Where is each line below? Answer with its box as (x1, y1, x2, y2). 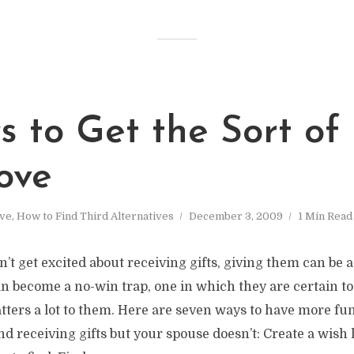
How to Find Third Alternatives (17, 210, 174, 222)
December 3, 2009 (189, 210, 283, 222)
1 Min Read (298, 210, 352, 222)
